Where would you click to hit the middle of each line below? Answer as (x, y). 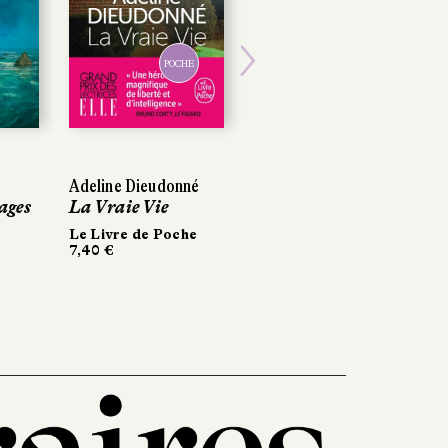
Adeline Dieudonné (134, 185)
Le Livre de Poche (133, 233)
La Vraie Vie (118, 206)
